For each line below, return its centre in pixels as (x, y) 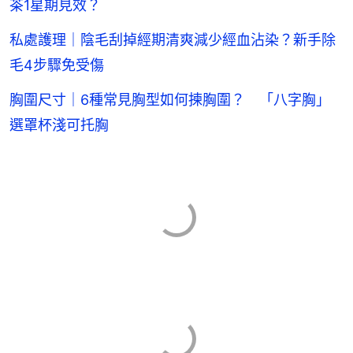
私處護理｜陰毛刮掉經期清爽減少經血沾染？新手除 (173, 40)
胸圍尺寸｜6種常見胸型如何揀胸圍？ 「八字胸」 (170, 100)
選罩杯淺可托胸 (59, 125)
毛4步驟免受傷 (57, 65)
